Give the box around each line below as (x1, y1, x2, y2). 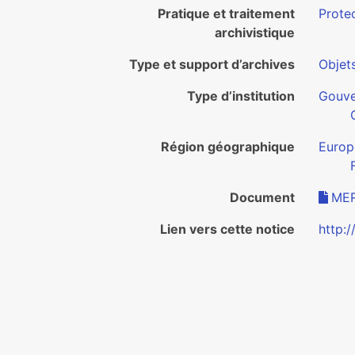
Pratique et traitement (158, 6, 295, 21)
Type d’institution (187, 88, 295, 104)
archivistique (215, 25, 295, 40)
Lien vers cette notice (160, 221, 295, 237)
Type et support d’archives (129, 56, 295, 72)
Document (230, 189, 295, 205)
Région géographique (161, 139, 295, 155)
